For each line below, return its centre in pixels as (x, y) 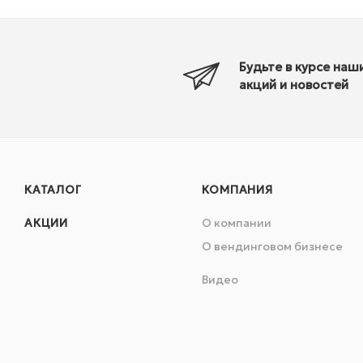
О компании (237, 223)
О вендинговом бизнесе (273, 247)
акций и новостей (294, 84)
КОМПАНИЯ (237, 190)
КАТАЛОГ (53, 190)
